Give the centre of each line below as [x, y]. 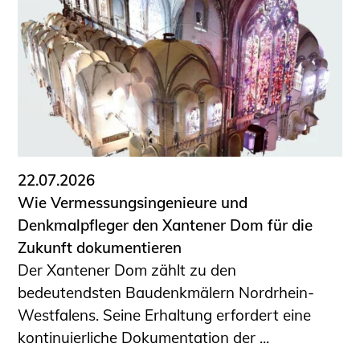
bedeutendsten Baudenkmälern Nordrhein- [166, 292]
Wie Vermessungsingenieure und [133, 202]
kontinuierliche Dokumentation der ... [144, 337]
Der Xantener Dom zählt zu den [127, 270]
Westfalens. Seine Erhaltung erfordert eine [165, 315]
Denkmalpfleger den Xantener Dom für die [166, 225]
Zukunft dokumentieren [100, 247]
